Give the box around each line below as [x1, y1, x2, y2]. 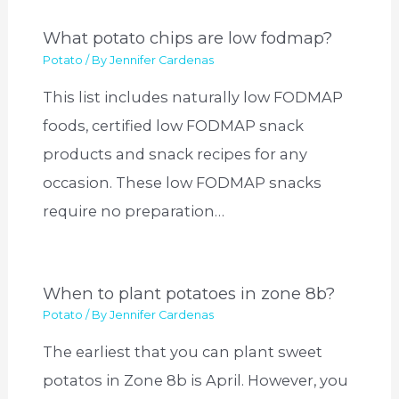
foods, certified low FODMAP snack [43, 117, 305, 134]
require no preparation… [43, 202, 225, 220]
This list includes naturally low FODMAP [43, 88, 344, 106]
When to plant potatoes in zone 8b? [43, 282, 336, 304]
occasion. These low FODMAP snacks [43, 174, 322, 191]
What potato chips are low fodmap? [43, 28, 333, 49]
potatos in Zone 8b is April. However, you [43, 371, 349, 390]
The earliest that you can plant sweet [43, 343, 323, 362]
